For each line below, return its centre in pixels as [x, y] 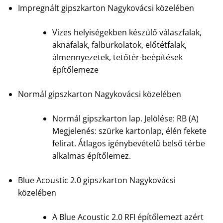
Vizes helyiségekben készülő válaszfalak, [127, 32]
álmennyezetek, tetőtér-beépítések [117, 57]
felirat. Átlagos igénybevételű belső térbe [128, 143]
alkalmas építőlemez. [91, 156]
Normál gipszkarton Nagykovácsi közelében [99, 94]
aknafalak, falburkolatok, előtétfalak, [119, 45]
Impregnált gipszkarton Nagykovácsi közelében [106, 8]
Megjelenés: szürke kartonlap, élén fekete [129, 131]
